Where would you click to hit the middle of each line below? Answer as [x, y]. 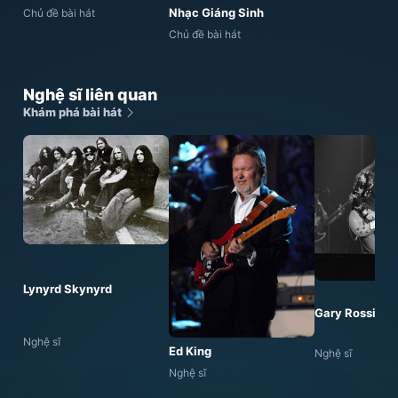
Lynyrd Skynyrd [68, 289]
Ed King [190, 350]
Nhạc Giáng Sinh [216, 12]
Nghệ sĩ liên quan [90, 95]
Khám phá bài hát [74, 112]
